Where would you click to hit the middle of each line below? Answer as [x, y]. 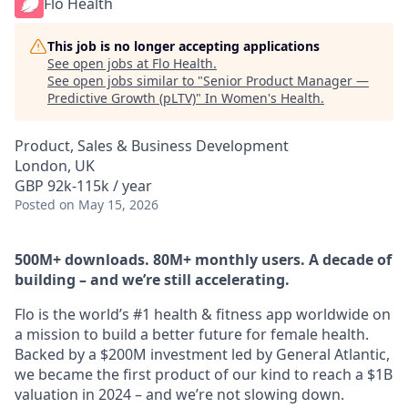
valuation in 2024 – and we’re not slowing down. [179, 394]
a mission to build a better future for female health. [192, 334]
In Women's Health [263, 98]
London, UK [55, 166]
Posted [35, 204]
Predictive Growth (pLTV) [122, 98]
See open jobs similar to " [125, 81]
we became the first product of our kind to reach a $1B [204, 374]
